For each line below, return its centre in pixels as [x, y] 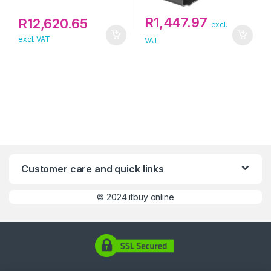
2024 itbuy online [140, 197]
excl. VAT [34, 39]
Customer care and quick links [93, 168]
